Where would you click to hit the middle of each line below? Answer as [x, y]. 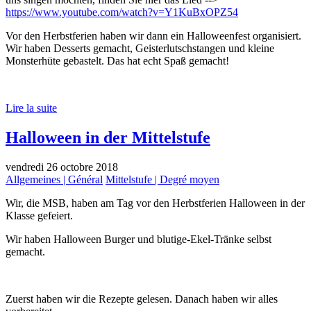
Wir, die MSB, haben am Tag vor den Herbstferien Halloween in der [155, 203]
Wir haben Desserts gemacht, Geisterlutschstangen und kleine [140, 48]
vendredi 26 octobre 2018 [62, 167]
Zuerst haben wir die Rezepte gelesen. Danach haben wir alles [142, 299]
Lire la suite [31, 108]
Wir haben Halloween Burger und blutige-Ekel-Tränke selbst [138, 239]
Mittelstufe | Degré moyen [162, 179]
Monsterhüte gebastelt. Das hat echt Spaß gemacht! [117, 60]
